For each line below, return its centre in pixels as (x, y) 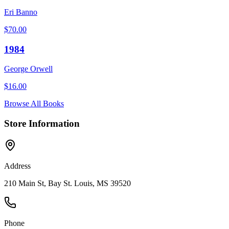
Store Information (42, 124)
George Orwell (28, 69)
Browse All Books (34, 104)
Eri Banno (21, 12)
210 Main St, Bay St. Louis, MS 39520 (67, 183)
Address (17, 166)
